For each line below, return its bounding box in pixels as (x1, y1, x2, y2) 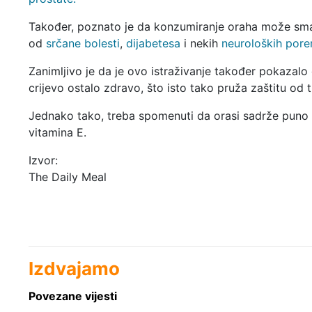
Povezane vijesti (28, 288, 117, 303)
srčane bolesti (45, 36, 120, 50)
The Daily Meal (28, 169, 107, 184)
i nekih (180, 36, 221, 50)
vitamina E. (28, 125, 86, 139)
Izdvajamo (28, 257, 120, 279)
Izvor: (28, 153, 58, 167)
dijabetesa (125, 36, 180, 50)
